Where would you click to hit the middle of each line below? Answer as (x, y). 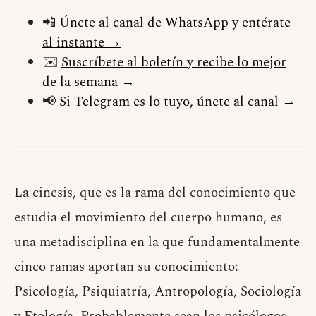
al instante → (82, 43)
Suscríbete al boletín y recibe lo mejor (174, 63)
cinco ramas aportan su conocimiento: (126, 267)
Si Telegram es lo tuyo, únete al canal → (177, 102)
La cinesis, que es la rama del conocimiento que (155, 193)
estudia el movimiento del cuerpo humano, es (148, 218)
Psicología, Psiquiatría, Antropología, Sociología (158, 292)
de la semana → (89, 83)
